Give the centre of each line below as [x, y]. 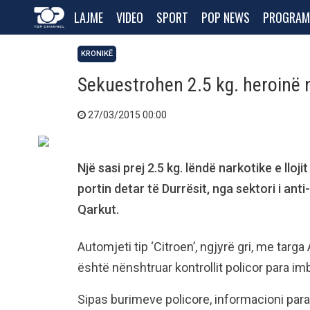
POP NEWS [226, 17]
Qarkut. [98, 209]
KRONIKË [97, 54]
